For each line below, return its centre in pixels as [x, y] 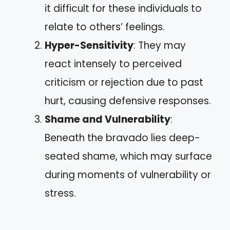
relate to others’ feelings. [105, 27]
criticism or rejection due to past [124, 82]
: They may [160, 45]
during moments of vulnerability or [128, 175]
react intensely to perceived [113, 64]
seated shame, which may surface [128, 156]
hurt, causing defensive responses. [128, 101]
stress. [60, 193]
